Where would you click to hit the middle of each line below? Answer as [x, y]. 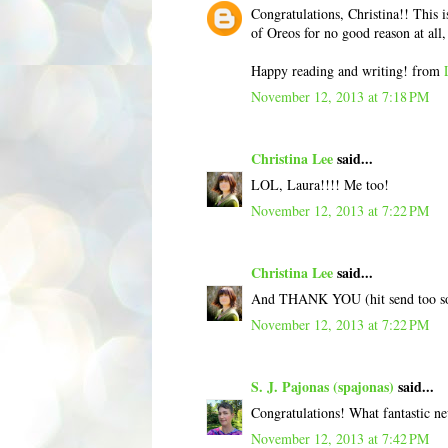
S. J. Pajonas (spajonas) [322, 386]
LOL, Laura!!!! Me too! [320, 184]
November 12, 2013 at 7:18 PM [340, 96]
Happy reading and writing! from [347, 70]
